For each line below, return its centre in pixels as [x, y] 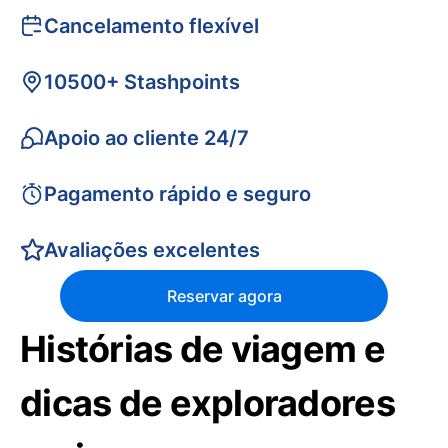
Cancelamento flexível [151, 26]
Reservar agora [224, 296]
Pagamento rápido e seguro [177, 194]
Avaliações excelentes [152, 250]
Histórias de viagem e [202, 349]
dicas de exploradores [207, 403]
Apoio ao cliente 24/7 [146, 138]
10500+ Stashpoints [142, 82]
